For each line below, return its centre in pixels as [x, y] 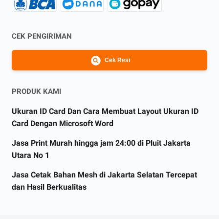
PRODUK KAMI [36, 91]
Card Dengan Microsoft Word [63, 123]
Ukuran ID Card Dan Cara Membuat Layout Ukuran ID [105, 111]
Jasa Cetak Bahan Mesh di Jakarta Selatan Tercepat [104, 175]
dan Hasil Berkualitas [49, 187]
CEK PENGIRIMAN [42, 36]
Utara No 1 [31, 155]
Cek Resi [117, 60]
